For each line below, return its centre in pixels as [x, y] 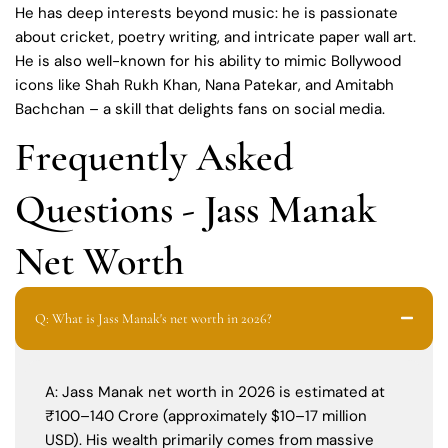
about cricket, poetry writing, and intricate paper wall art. [215, 36]
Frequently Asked [154, 156]
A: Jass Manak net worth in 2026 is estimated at [215, 391]
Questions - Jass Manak [196, 208]
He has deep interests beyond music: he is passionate [206, 12]
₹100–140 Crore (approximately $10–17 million [206, 415]
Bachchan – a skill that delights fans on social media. [200, 108]
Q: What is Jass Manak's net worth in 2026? [153, 318]
